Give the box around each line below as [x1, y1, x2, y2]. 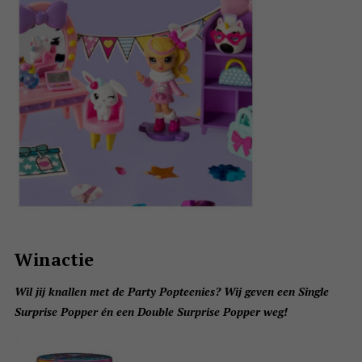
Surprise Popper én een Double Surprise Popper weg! [14, 304, 288, 320]
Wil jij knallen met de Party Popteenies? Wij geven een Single [14, 284, 329, 300]
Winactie [14, 247, 94, 271]
